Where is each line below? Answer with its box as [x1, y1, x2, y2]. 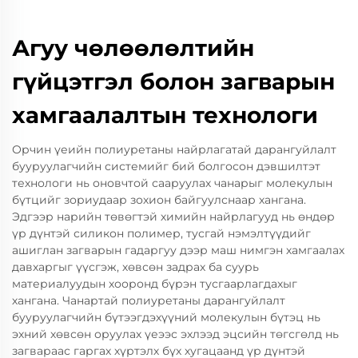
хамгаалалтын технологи [12, 101, 318, 129]
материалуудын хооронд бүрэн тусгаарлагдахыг [12, 276, 297, 291]
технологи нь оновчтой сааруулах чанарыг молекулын [12, 176, 332, 190]
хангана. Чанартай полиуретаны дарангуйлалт [12, 293, 285, 308]
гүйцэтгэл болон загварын [12, 68, 335, 95]
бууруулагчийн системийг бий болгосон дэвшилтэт [12, 159, 320, 173]
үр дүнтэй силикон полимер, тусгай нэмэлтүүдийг [12, 226, 311, 241]
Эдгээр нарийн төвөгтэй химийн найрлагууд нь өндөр [12, 209, 335, 224]
